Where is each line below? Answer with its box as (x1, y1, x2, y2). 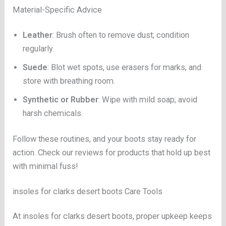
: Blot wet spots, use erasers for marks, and (47, 62, 202, 72)
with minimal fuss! (13, 161, 79, 172)
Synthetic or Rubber (23, 94, 99, 104)
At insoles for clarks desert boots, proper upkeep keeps (13, 211, 212, 221)
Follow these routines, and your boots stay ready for (13, 134, 197, 144)
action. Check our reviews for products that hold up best (13, 148, 211, 158)
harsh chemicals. (23, 108, 83, 118)
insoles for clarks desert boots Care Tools (13, 187, 163, 197)
